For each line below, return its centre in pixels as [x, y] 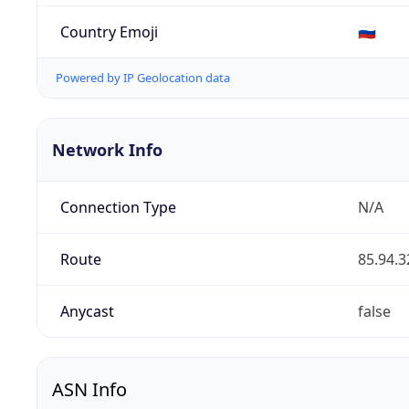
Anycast [87, 312]
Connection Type [118, 208]
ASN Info [89, 390]
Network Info [107, 150]
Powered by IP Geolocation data [143, 78]
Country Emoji [109, 31]
